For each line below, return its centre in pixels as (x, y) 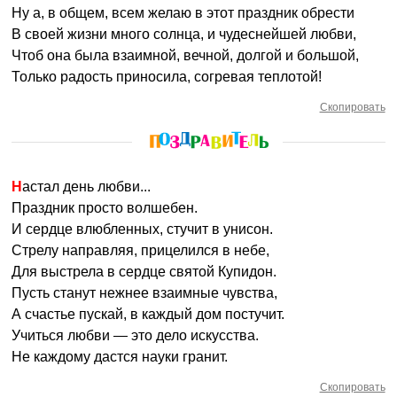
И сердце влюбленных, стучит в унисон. (143, 229)
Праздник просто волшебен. (105, 208)
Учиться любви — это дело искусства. (136, 335)
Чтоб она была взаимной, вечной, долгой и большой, (186, 55)
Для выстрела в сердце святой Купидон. (144, 272)
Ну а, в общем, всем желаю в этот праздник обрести (183, 13)
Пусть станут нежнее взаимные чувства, (145, 293)
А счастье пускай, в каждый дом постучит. (148, 314)
